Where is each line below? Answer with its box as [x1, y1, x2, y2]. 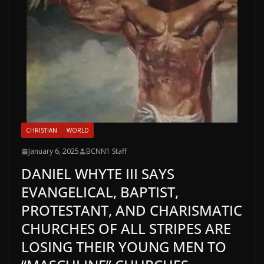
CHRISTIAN [26, 126, 57, 134]
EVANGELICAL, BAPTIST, [21, 182, 179, 202]
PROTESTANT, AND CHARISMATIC [21, 200, 242, 220]
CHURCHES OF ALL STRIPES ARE [21, 219, 231, 238]
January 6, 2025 [28, 146, 79, 156]
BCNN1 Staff [86, 146, 127, 156]
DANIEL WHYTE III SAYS [21, 164, 174, 183]
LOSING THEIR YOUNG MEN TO [21, 237, 226, 256]
